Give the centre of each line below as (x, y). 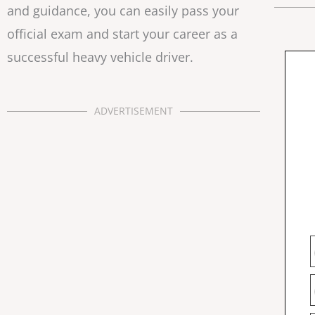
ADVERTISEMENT (134, 111)
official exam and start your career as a (122, 34)
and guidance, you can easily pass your (123, 11)
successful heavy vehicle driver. (100, 57)
